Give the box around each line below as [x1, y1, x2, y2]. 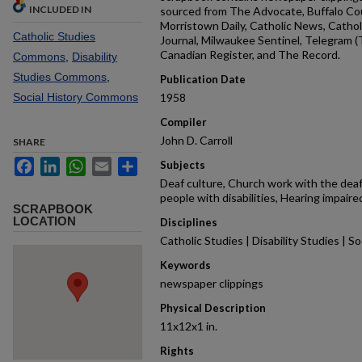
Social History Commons [13, 90, 138, 103]
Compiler [160, 116, 207, 128]
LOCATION [13, 214, 76, 228]
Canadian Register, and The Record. [160, 48, 340, 61]
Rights [160, 344, 194, 357]
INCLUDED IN [29, 3, 91, 15]
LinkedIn [60, 157, 103, 170]
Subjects [160, 158, 205, 171]
